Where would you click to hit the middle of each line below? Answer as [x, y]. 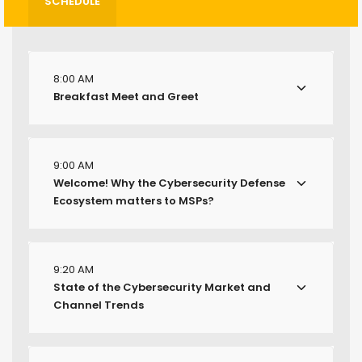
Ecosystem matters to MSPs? [134, 200]
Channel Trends [99, 305]
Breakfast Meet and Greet [126, 96]
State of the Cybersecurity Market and [162, 287]
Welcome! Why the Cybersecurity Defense [169, 183]
